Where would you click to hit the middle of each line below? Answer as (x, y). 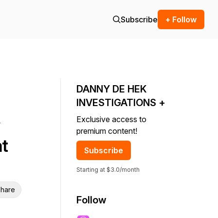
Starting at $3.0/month (108, 170)
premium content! (107, 131)
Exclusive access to (111, 119)
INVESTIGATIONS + (121, 103)
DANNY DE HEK (111, 89)
